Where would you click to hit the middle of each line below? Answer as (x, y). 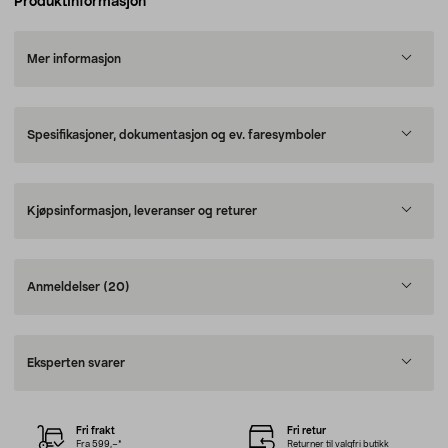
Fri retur (306, 430)
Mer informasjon (74, 59)
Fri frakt (96, 430)
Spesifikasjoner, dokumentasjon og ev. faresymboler (176, 135)
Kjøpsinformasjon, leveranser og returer (142, 211)
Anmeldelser (65, 287)
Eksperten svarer (76, 363)
